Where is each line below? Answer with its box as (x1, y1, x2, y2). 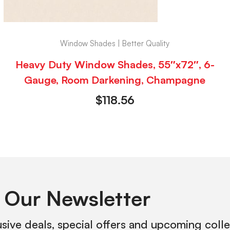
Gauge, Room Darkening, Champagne (24, 73, 206, 87)
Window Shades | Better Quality (60, 38, 170, 48)
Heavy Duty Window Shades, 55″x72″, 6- (15, 58, 215, 71)
